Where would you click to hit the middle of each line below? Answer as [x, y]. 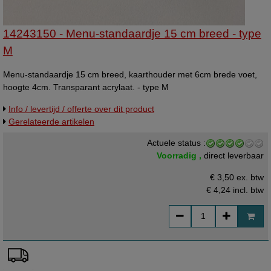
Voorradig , [181, 156]
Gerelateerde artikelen [51, 121]
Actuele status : [177, 143]
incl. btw [247, 190]
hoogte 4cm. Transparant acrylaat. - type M [86, 87]
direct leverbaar [234, 156]
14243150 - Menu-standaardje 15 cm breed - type [132, 33]
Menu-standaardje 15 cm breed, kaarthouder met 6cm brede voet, [130, 75]
